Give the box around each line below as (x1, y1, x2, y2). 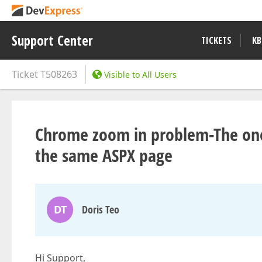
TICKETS (201, 34, 232, 47)
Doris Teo (82, 202, 119, 216)
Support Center (12, 31, 93, 50)
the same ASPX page (35, 143, 173, 167)
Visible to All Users (104, 69, 177, 80)
